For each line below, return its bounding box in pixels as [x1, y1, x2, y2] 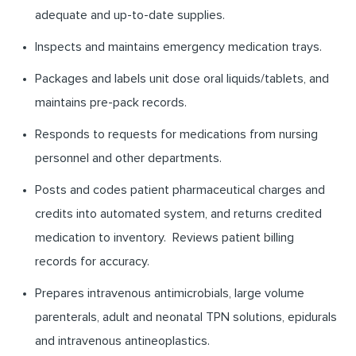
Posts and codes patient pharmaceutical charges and [35, 184, 325, 197]
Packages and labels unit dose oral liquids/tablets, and [35, 72, 329, 86]
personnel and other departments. [35, 152, 222, 165]
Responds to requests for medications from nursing [35, 128, 318, 141]
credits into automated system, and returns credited [35, 207, 322, 221]
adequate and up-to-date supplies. [35, 9, 225, 22]
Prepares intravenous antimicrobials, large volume [35, 287, 304, 300]
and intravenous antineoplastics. [35, 335, 210, 348]
